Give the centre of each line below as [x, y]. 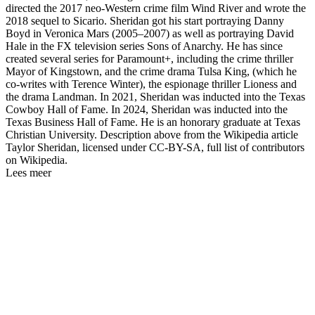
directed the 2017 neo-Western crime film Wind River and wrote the [156, 8]
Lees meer [28, 172]
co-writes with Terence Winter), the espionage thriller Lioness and [151, 84]
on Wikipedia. [37, 160]
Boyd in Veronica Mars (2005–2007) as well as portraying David [150, 33]
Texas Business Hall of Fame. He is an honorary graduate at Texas [153, 122]
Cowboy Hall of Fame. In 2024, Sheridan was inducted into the [147, 109]
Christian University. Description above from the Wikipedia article [152, 134]
